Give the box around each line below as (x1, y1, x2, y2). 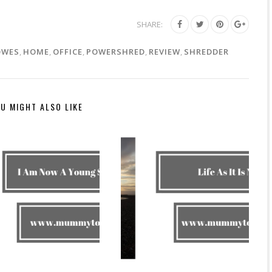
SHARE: (137, 19, 163, 30)
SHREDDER (184, 46, 229, 57)
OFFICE (53, 46, 83, 57)
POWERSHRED (86, 46, 145, 57)
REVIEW (149, 46, 180, 57)
